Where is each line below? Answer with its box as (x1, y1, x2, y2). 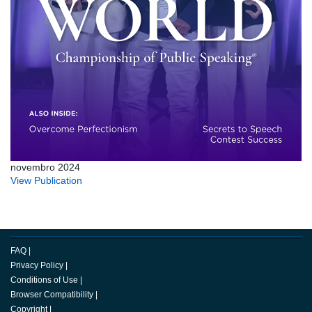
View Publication (10, 175, 82, 187)
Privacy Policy (10, 260, 63, 271)
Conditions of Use (10, 275, 78, 286)
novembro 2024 (10, 162, 80, 173)
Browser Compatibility (10, 290, 93, 300)
